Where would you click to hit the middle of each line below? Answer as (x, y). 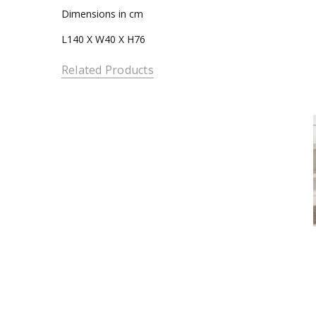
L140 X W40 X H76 (103, 39)
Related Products (107, 70)
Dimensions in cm (102, 13)
